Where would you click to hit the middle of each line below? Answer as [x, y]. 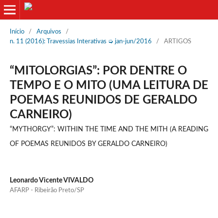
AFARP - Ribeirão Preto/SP [47, 190]
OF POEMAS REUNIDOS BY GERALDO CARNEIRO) [88, 144]
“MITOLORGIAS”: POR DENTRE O [98, 71]
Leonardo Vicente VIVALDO [51, 180]
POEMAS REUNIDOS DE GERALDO [103, 100]
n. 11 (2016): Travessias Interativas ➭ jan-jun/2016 [81, 41]
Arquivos [49, 32]
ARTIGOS [177, 41]
